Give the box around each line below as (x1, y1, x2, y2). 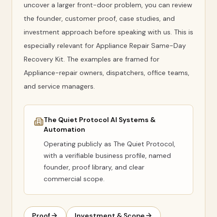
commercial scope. (44, 174, 105, 183)
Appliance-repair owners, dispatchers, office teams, (24, 68, 189, 77)
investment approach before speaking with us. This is (24, 28, 193, 36)
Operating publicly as (44, 139, 113, 148)
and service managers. (24, 82, 95, 91)
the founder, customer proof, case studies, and (24, 14, 175, 23)
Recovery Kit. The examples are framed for (24, 55, 159, 63)
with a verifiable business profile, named (44, 151, 171, 160)
